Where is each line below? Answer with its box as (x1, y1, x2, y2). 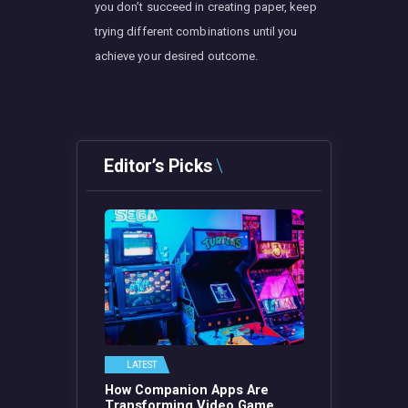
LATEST (126, 360, 158, 371)
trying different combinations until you (94, 25, 298, 39)
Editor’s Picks (103, 156, 212, 178)
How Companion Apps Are (104, 381, 269, 398)
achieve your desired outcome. (94, 49, 259, 64)
